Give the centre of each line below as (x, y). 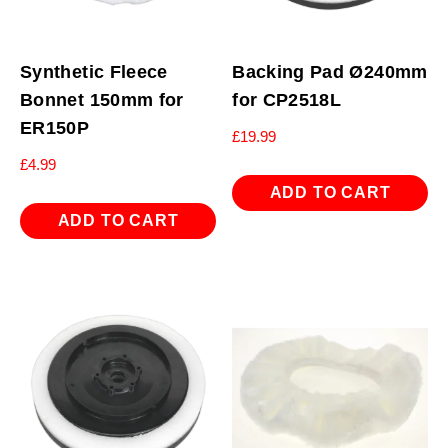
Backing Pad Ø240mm (330, 72)
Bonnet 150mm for (102, 100)
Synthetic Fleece (94, 72)
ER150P (55, 128)
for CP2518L (287, 100)
